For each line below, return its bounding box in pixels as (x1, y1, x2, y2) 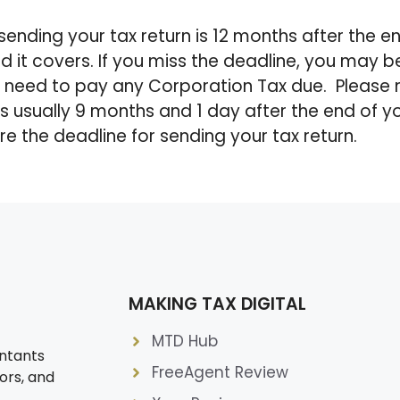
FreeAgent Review (151, 362, 288, 384)
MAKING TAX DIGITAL (129, 292, 306, 317)
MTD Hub (151, 330, 218, 353)
